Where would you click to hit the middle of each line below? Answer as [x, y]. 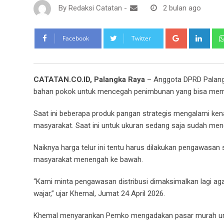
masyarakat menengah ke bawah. [88, 159]
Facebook [76, 38]
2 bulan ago [182, 8]
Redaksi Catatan [95, 8]
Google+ [199, 34]
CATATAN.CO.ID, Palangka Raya [89, 79]
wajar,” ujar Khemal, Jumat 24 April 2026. [99, 193]
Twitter [141, 38]
